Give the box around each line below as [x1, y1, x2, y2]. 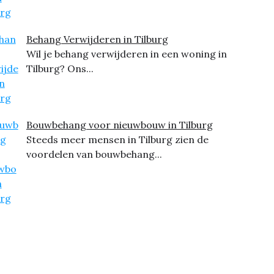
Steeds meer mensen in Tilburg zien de [26, 133, 209, 146]
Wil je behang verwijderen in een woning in [26, 48, 227, 60]
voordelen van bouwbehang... [26, 148, 162, 160]
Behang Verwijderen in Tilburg [26, 33, 168, 45]
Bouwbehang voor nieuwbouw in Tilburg [26, 119, 213, 131]
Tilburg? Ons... [26, 62, 94, 75]
